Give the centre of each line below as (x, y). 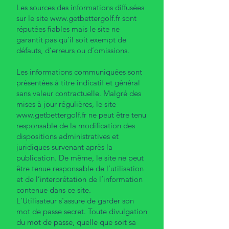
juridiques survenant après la (64, 147)
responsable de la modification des (76, 125)
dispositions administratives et (67, 136)
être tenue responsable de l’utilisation (80, 168)
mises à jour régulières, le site (66, 104)
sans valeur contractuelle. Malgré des (79, 93)
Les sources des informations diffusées (80, 7)
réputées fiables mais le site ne (68, 29)
